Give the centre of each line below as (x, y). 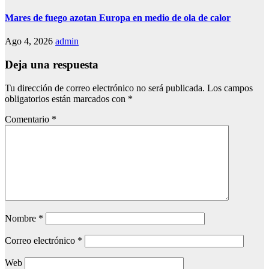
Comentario (28, 119)
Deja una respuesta (52, 64)
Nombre (22, 218)
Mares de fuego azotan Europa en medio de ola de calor (118, 18)
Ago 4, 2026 (30, 41)
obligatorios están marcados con (66, 98)
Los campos (230, 88)
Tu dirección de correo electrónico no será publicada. (105, 88)
